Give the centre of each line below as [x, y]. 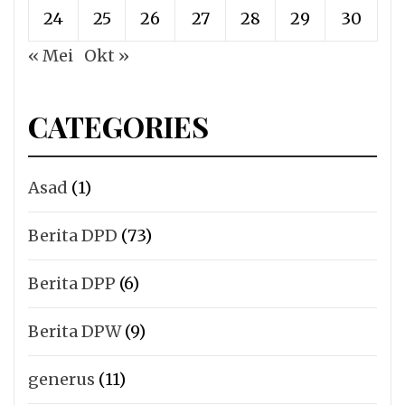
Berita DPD [73, 236]
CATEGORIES [118, 127]
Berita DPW [75, 332]
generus [61, 380]
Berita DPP [72, 284]
